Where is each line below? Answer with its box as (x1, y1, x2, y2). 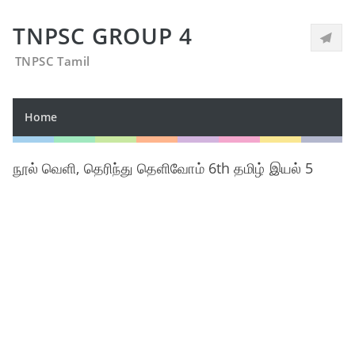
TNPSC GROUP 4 (13, 21, 193, 51)
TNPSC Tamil (15, 53, 90, 69)
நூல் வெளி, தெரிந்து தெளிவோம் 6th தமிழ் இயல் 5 (13, 158, 313, 177)
